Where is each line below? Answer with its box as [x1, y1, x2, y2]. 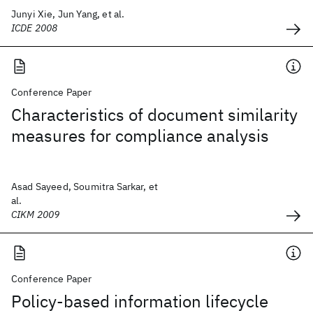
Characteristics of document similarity [11, 103, 298, 126]
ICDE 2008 [11, 22, 58, 34]
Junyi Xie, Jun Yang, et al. [11, 8, 125, 20]
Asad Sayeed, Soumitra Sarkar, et [11, 180, 159, 193]
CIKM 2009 [11, 208, 60, 221]
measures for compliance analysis [11, 124, 269, 147]
